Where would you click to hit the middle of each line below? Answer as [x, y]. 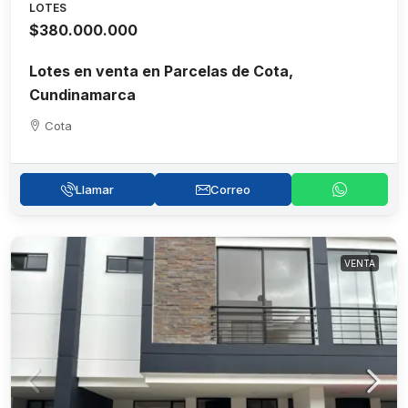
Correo [230, 189]
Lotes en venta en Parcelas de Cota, [161, 71]
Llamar [95, 189]
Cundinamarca [82, 94]
